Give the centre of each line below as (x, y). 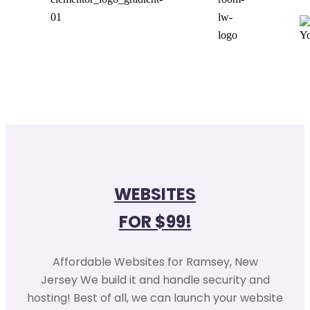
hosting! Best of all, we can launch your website (155, 298)
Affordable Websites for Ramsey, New (155, 262)
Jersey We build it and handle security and (155, 280)
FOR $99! (155, 221)
